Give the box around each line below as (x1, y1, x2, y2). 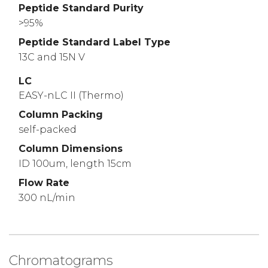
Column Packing (19, 109, 103, 121)
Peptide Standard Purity (19, 2, 144, 14)
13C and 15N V (19, 51, 85, 63)
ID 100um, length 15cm (19, 157, 132, 169)
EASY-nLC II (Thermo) (19, 90, 124, 102)
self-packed (19, 124, 77, 136)
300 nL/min (19, 191, 75, 203)
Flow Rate (19, 176, 69, 188)
